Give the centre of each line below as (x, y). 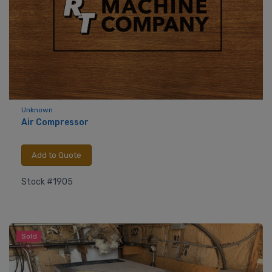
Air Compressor (55, 123)
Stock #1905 (47, 182)
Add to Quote (56, 155)
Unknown (37, 110)
